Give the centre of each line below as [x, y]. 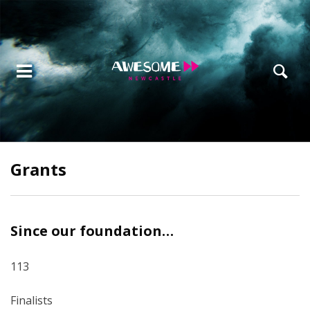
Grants [38, 169]
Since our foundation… [92, 231]
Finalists [31, 300]
